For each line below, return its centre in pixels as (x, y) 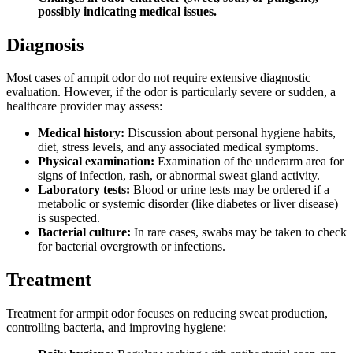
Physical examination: (96, 162)
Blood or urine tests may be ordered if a (230, 190)
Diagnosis (45, 45)
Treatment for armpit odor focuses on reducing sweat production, (167, 314)
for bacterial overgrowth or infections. (132, 247)
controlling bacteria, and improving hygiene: (116, 328)
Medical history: (81, 133)
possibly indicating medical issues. (127, 11)
